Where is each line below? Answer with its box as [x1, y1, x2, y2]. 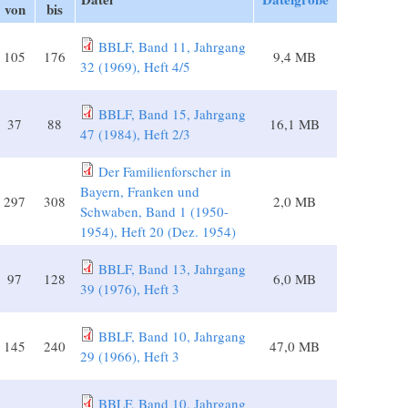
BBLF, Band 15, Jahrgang [97, 105, 246, 124]
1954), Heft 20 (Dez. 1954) [79, 222, 236, 241]
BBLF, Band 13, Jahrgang [97, 260, 246, 279]
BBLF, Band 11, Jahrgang [97, 37, 246, 56]
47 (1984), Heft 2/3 [79, 125, 190, 144]
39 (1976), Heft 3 [79, 280, 179, 299]
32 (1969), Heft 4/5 [79, 57, 190, 76]
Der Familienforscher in [97, 162, 231, 181]
